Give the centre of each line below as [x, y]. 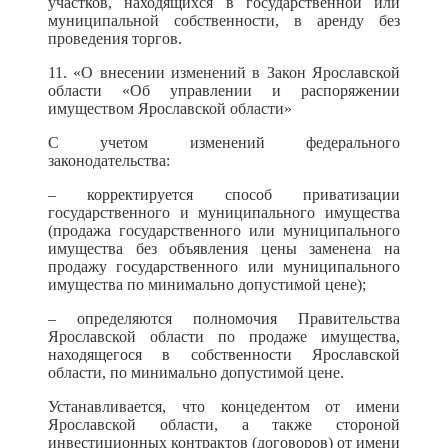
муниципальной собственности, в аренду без [224, 20]
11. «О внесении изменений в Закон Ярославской [224, 72]
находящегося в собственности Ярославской [224, 354]
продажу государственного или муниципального [224, 266]
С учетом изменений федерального [224, 142]
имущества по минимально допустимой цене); [207, 284]
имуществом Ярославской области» [170, 108]
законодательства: [109, 160]
